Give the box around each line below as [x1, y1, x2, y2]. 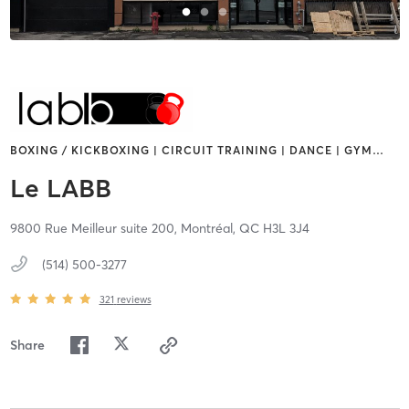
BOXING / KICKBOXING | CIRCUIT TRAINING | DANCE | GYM [9, 143, 372, 158]
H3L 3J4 [262, 220, 309, 237]
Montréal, [180, 220, 239, 237]
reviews [116, 292, 152, 306]
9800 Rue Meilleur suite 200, [9, 220, 181, 237]
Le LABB [9, 173, 111, 204]
